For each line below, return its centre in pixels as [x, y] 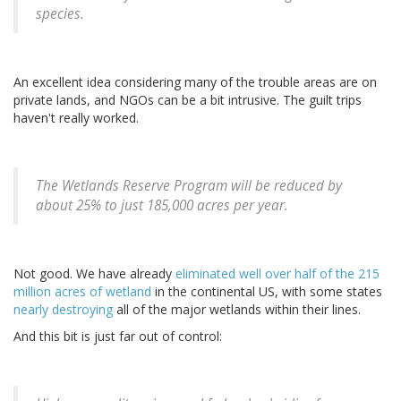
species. [60, 14]
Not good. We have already [94, 274]
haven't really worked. [76, 118]
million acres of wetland [82, 292]
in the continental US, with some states [267, 292]
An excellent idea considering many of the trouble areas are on [195, 82]
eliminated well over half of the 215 [277, 274]
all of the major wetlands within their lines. [237, 310]
